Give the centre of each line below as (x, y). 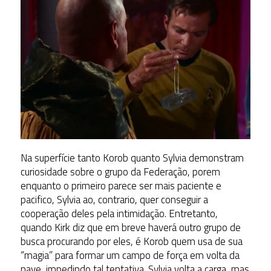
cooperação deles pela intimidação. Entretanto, (119, 214)
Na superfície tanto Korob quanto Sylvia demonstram (132, 158)
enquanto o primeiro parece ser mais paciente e (121, 186)
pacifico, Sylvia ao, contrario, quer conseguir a (114, 200)
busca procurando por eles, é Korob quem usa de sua (131, 242)
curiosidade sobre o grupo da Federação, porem (120, 172)
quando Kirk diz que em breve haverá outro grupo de (130, 228)
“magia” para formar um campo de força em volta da (130, 256)
